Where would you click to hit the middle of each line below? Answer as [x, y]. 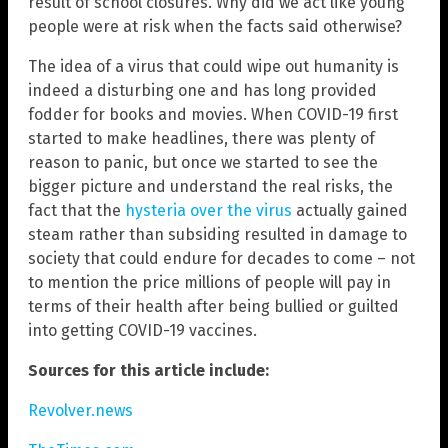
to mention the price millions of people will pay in [209, 282]
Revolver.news [80, 410]
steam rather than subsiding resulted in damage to [217, 234]
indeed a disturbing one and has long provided [202, 90]
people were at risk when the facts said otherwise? [215, 26]
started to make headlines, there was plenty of [201, 138]
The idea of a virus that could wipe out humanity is [213, 66]
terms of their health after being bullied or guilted [213, 306]
